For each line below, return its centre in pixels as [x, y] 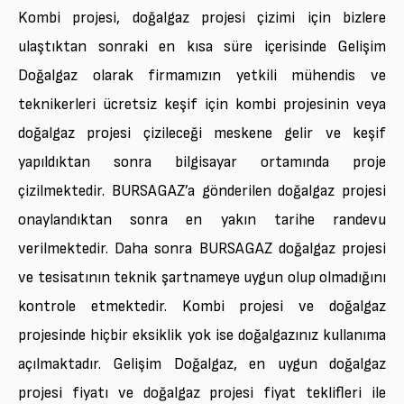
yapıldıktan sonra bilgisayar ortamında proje [202, 161]
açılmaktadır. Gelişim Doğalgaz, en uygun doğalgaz [202, 363]
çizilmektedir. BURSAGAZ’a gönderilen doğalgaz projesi [202, 190]
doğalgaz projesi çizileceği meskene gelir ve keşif [202, 133]
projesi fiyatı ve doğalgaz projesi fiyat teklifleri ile [202, 392]
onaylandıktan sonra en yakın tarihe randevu [202, 219]
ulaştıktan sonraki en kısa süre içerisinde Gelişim [202, 46]
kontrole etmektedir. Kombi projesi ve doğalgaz [202, 306]
